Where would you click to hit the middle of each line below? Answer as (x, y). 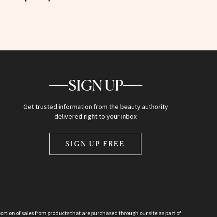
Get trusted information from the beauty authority (95, 107)
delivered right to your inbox (96, 116)
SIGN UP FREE (96, 144)
